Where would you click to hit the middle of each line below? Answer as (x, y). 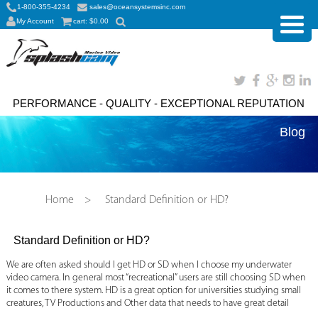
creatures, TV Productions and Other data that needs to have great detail (147, 304)
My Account (35, 21)
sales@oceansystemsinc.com (137, 7)
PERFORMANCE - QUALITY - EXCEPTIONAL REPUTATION (159, 104)
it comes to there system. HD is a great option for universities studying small (153, 291)
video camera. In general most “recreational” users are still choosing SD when (156, 278)
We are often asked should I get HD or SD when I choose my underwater (149, 265)
